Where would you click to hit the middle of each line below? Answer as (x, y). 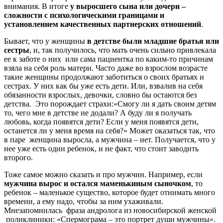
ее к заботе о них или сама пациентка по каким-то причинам (109, 59)
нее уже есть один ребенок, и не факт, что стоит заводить (101, 148)
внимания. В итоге (37, 6)
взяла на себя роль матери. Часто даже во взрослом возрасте (106, 68)
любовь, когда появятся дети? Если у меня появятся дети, (101, 121)
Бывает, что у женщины (46, 41)
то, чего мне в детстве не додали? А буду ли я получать (98, 112)
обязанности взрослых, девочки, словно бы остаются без (100, 95)
